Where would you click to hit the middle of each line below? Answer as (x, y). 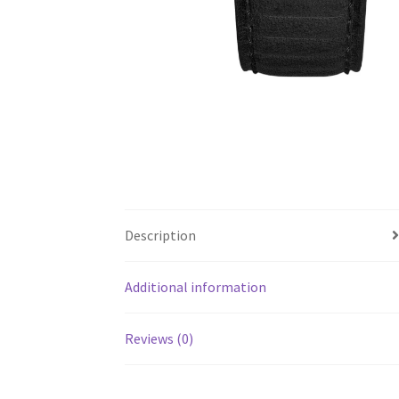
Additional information (196, 286)
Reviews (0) (159, 338)
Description (161, 235)
